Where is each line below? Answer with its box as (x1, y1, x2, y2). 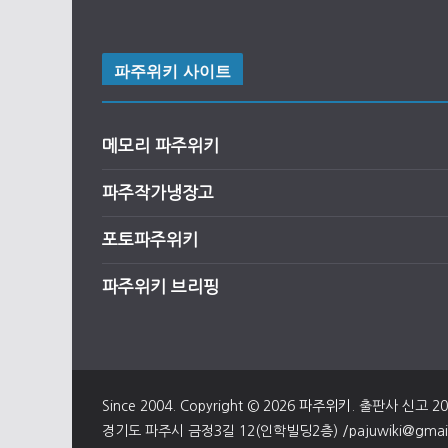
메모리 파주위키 (102, 136, 219, 154)
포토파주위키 (102, 230, 198, 248)
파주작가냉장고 (102, 183, 214, 201)
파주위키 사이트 (114, 59, 232, 82)
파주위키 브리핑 (102, 277, 219, 295)
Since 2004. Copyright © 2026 (102, 398, 299, 413)
